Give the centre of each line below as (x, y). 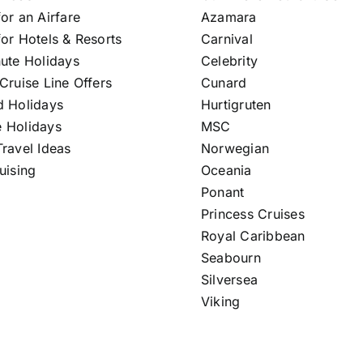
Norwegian (235, 149)
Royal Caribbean (253, 236)
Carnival (226, 39)
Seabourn (231, 258)
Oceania (226, 171)
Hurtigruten (236, 105)
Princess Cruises (252, 214)
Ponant (222, 192)
